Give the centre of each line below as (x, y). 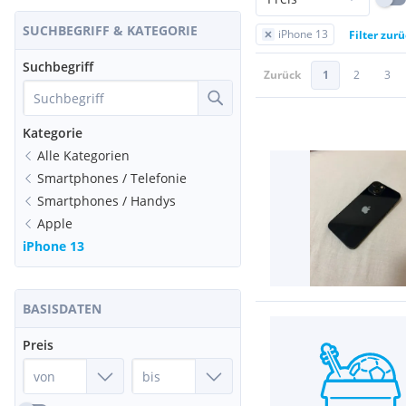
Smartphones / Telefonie (112, 178)
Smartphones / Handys (106, 201)
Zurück (282, 75)
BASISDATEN (62, 309)
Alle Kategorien (83, 155)
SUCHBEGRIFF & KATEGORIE (110, 30)
